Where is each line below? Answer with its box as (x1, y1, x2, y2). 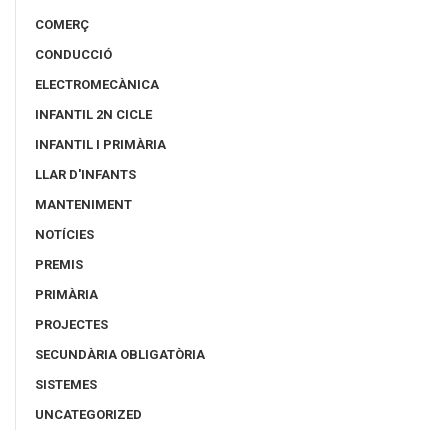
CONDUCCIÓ (35, 47, 112, 63)
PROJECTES (35, 317, 108, 333)
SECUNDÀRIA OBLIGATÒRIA (35, 347, 205, 363)
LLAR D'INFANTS (35, 167, 136, 183)
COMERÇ (35, 17, 89, 33)
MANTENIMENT (35, 197, 132, 213)
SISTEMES (35, 377, 97, 393)
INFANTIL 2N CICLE (35, 107, 152, 123)
